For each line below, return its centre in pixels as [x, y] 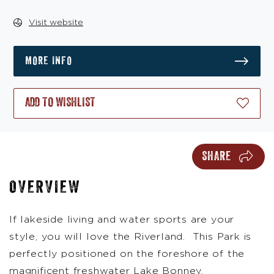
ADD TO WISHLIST [60, 103]
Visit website [56, 23]
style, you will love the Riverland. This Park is [131, 237]
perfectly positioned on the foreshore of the [127, 254]
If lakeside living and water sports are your [122, 220]
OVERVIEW [45, 187]
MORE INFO [49, 61]
